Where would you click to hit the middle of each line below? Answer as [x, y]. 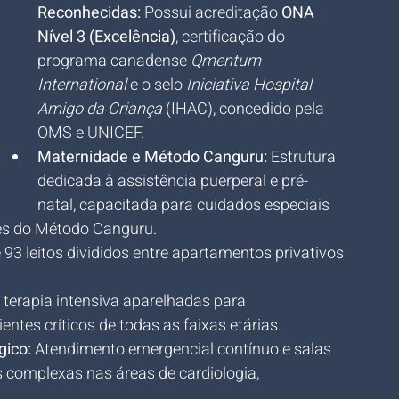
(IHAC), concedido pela [245, 109]
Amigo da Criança [100, 109]
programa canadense [114, 61]
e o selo [156, 85]
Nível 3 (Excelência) [106, 37]
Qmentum [228, 61]
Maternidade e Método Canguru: [152, 157]
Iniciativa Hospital [251, 85]
